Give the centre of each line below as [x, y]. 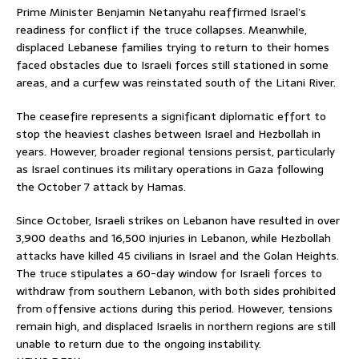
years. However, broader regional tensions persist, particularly [175, 152]
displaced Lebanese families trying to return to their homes [173, 48]
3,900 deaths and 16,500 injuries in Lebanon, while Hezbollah [173, 238]
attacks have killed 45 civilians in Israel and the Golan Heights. [177, 256]
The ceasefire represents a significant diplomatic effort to [171, 117]
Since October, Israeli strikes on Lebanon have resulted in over [178, 221]
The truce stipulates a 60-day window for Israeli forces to [169, 274]
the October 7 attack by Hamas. [101, 187]
